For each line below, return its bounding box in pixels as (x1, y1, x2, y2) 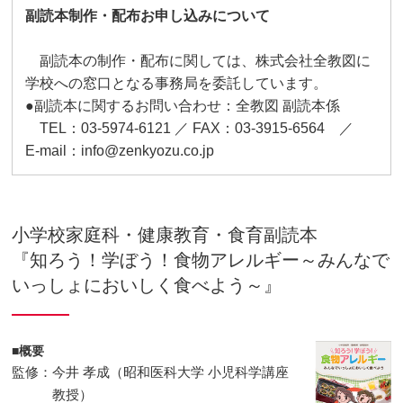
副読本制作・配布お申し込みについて (25, 7, 271, 23)
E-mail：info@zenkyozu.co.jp (25, 142, 215, 158)
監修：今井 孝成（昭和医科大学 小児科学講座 (12, 363, 290, 380)
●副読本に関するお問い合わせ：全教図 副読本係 (25, 97, 341, 113)
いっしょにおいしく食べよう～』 (12, 274, 282, 295)
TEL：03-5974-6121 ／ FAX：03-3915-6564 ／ (25, 120, 369, 136)
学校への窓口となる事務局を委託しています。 (25, 75, 328, 91)
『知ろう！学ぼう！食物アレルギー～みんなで (12, 249, 390, 270)
